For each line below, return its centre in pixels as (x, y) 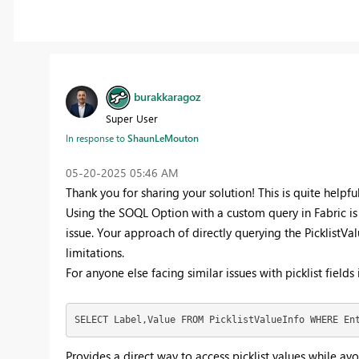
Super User (131, 118)
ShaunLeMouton (163, 137)
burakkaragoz (167, 96)
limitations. (95, 252)
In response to (96, 137)
